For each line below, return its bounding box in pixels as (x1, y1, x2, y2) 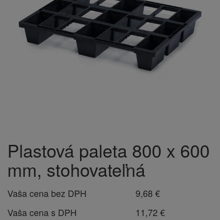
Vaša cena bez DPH (7, 187, 86, 199)
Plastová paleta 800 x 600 (7, 137, 210, 163)
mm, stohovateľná (7, 157, 145, 182)
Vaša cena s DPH (7, 206, 77, 219)
